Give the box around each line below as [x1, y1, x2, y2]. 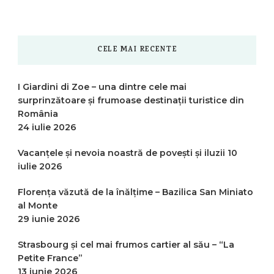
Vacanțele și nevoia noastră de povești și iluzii [18, 147, 225, 158]
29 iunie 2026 [18, 213, 80, 224]
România [18, 108, 58, 119]
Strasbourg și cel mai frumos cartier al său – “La [18, 239, 234, 250]
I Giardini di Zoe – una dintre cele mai [18, 81, 187, 92]
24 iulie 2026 [18, 121, 76, 133]
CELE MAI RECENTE [97, 43, 177, 56]
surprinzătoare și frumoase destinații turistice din [18, 94, 244, 106]
